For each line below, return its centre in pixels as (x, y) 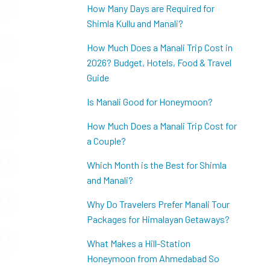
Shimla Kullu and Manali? (135, 23)
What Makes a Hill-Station (138, 243)
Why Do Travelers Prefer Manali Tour (158, 204)
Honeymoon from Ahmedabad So (153, 258)
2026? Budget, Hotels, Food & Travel (159, 62)
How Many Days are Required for (150, 8)
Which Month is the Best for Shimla (156, 165)
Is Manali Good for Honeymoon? (149, 102)
